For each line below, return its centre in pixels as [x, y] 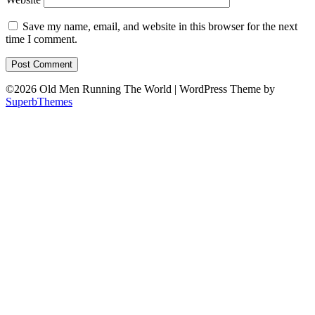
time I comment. [41, 39]
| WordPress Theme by [225, 89]
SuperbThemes [39, 102]
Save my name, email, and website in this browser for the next [160, 27]
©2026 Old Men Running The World [90, 89]
